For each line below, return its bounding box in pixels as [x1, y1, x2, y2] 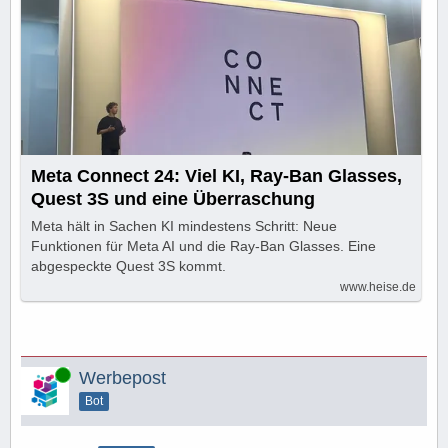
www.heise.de [340, 279, 416, 294]
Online [21, 366, 57, 381]
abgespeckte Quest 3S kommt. [31, 257, 226, 274]
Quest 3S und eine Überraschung [31, 188, 315, 209]
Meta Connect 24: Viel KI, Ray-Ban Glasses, [31, 165, 402, 186]
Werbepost [79, 367, 166, 388]
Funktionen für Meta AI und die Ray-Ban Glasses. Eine [31, 237, 376, 254]
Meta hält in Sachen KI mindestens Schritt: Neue [31, 217, 337, 234]
